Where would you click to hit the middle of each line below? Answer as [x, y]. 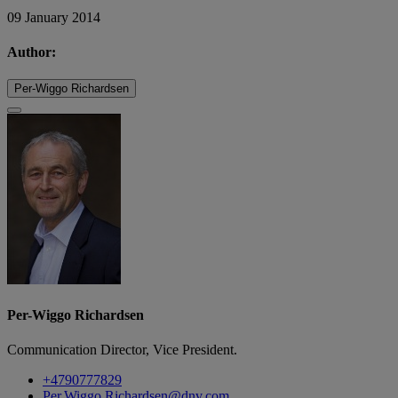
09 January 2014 [54, 17]
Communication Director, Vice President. [122, 349]
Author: [32, 52]
